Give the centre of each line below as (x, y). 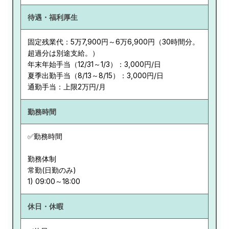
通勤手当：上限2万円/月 (66, 87)
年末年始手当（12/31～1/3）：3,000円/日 (94, 64)
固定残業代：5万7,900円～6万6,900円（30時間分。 (113, 42)
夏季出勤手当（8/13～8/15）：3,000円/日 (95, 76)
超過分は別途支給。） (63, 53)
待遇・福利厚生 (52, 17)
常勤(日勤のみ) (52, 170)
